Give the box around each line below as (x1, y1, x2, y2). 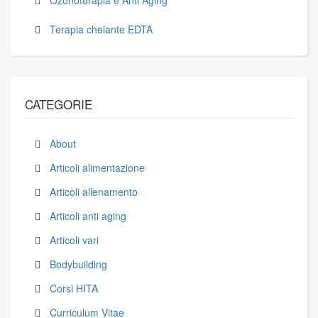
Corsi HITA (50, 281, 98, 296)
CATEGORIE (25, 95, 92, 114)
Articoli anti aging (50, 209, 126, 224)
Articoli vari (50, 233, 99, 248)
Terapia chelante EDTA (50, 22, 153, 37)
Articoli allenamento (50, 185, 138, 199)
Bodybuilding (50, 257, 107, 272)
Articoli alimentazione (50, 160, 145, 175)
